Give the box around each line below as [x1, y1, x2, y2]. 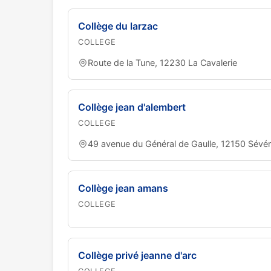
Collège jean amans [78, 182, 168, 194]
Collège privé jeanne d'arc [78, 249, 197, 261]
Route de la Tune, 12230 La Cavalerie [88, 57, 237, 68]
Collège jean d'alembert [78, 101, 186, 113]
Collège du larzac [78, 20, 158, 32]
